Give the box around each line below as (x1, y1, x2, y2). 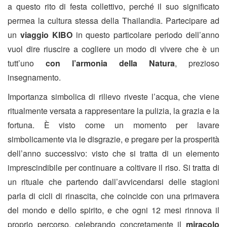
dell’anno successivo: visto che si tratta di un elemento (8, 147, 219, 160)
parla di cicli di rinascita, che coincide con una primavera (8, 190, 219, 202)
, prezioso (175, 57, 219, 69)
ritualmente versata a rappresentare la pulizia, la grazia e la (8, 105, 219, 117)
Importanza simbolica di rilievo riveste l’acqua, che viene (8, 91, 219, 103)
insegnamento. (8, 71, 61, 84)
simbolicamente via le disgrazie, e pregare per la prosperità (8, 133, 219, 145)
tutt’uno (8, 57, 34, 69)
